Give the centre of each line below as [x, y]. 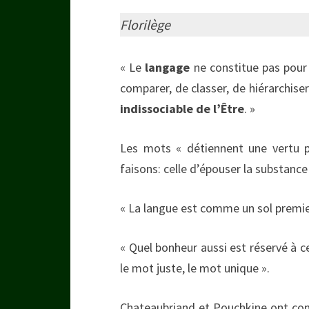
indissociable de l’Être [182, 108]
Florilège [145, 24]
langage [168, 67]
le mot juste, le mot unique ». [195, 268]
